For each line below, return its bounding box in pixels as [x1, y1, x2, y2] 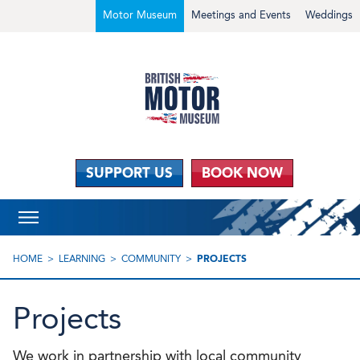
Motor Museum [103, 9, 177, 21]
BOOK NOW [201, 164, 283, 181]
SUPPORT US [85, 164, 173, 181]
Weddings [305, 9, 353, 21]
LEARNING [59, 252, 105, 264]
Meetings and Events [191, 9, 291, 21]
